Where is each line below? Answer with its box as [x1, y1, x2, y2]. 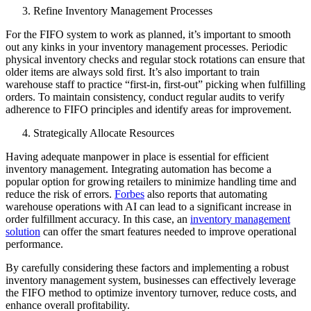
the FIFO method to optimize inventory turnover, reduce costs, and [6, 286, 296, 299]
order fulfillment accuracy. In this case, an [6, 212, 190, 225]
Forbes [115, 187, 144, 200]
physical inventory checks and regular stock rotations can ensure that [6, 53, 305, 65]
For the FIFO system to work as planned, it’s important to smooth [6, 28, 291, 40]
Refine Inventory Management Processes [33, 4, 212, 17]
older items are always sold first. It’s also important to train [6, 65, 260, 78]
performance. [6, 237, 63, 250]
